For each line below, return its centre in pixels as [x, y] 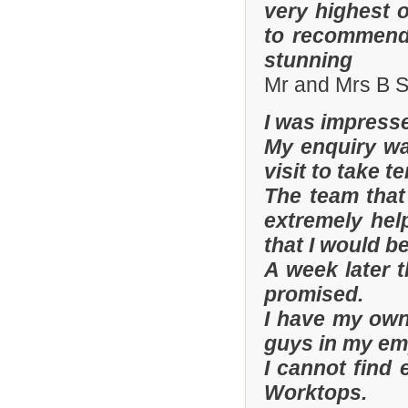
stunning [309, 61]
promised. [314, 295]
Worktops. [316, 393]
